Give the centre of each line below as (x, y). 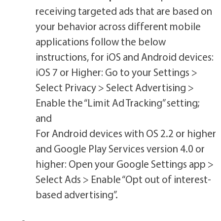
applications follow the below (100, 41)
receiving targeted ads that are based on (124, 11)
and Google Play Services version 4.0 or (120, 148)
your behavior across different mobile (118, 26)
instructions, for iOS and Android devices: (124, 56)
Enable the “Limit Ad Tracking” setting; (117, 102)
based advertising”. (76, 194)
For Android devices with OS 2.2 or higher (126, 133)
